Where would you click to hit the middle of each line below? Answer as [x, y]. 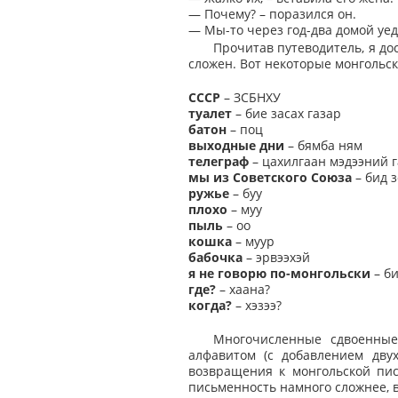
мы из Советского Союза [270, 178]
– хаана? [243, 290]
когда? [210, 306]
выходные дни [236, 146]
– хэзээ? [257, 306]
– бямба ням [323, 146]
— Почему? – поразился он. [272, 13]
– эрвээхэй [276, 258]
